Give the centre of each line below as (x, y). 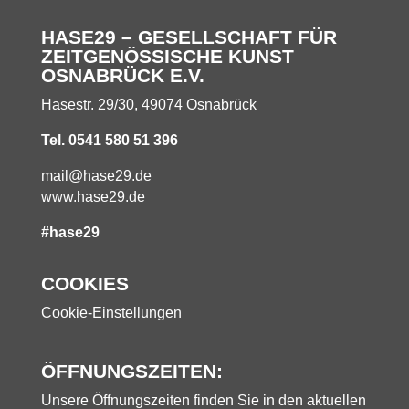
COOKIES (84, 284)
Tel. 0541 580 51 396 (109, 141)
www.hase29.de (93, 197)
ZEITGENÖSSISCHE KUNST (167, 57)
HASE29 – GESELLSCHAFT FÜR (189, 37)
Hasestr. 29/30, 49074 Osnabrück (148, 105)
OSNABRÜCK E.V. (122, 76)
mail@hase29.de (96, 176)
